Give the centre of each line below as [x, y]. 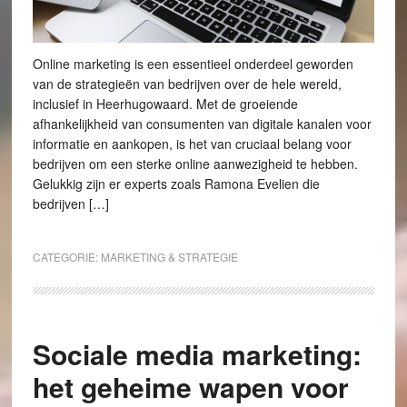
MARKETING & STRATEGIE [169, 257]
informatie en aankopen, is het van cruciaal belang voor [192, 144]
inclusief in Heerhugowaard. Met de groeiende [165, 104]
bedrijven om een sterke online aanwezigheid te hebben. [195, 164]
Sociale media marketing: [197, 354]
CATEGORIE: [66, 257]
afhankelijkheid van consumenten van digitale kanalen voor [202, 124]
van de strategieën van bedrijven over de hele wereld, [187, 84]
